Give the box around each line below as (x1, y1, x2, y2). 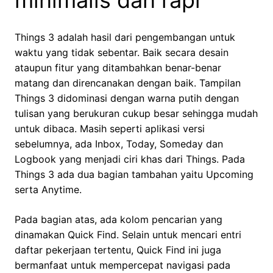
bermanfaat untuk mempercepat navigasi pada (15, 259, 230, 272)
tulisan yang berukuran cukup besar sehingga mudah (15, 107, 258, 120)
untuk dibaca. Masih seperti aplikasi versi (15, 122, 205, 135)
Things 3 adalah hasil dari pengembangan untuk (15, 31, 235, 44)
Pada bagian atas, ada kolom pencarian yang (15, 213, 222, 226)
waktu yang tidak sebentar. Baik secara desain (15, 46, 229, 59)
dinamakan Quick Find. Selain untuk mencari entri (15, 229, 241, 241)
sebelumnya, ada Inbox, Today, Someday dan (15, 138, 223, 151)
